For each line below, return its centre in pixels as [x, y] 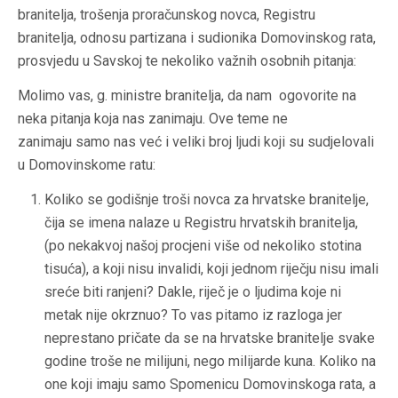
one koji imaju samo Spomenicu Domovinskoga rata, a [210, 385]
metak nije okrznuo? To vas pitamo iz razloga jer [193, 315]
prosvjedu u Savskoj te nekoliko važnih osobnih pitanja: [187, 61]
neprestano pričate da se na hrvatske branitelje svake [210, 338]
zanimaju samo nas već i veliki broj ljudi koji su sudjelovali [196, 142]
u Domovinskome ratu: [87, 165]
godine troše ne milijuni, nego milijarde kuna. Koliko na [210, 362]
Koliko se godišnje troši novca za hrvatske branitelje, [207, 200]
